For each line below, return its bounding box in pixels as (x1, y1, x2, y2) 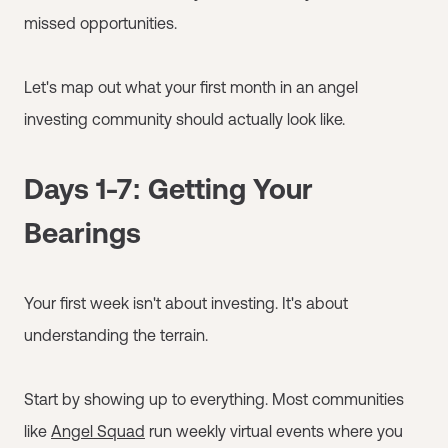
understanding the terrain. (24, 326, 208, 344)
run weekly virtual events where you (145, 422, 403, 440)
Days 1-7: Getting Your (24, 173, 313, 205)
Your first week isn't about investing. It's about (24, 294, 348, 312)
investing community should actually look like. (24, 110, 345, 128)
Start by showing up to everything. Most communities (24, 390, 404, 408)
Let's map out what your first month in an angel (24, 78, 358, 96)
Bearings (24, 217, 141, 249)
